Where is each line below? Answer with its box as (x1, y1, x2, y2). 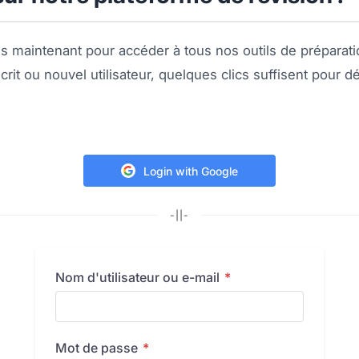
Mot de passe (55, 340, 141, 356)
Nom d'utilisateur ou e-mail (55, 269, 223, 285)
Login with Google (143, 163, 238, 178)
